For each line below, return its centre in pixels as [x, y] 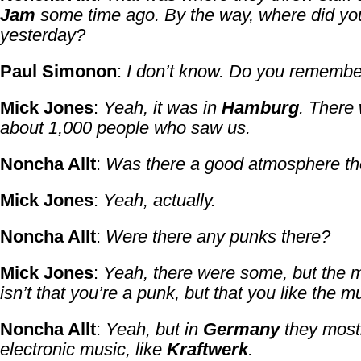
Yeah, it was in [162, 108]
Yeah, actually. [160, 200]
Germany [241, 329]
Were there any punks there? [218, 237]
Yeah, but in [154, 329]
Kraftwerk [207, 349]
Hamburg [260, 108]
